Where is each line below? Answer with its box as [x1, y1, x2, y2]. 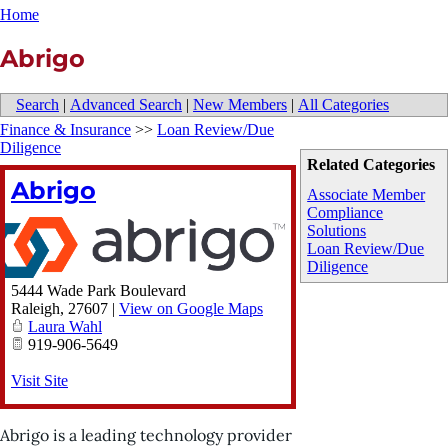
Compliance [307, 203, 384, 221]
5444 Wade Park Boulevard [11, 282, 186, 300]
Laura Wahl [28, 318, 102, 336]
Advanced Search [70, 95, 182, 113]
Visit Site [11, 372, 68, 390]
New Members [193, 95, 287, 113]
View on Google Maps [119, 300, 263, 318]
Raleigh [11, 300, 60, 318]
